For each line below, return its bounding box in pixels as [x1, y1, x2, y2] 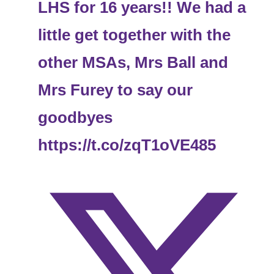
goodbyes [38, 109, 113, 127]
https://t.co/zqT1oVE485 [38, 136, 217, 154]
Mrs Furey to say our [38, 81, 193, 99]
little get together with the [38, 26, 231, 44]
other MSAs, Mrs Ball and [38, 54, 229, 72]
